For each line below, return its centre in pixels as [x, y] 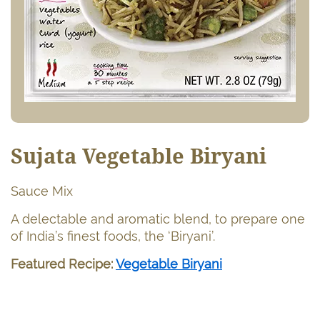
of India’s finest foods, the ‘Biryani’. [113, 236]
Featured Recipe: [63, 264]
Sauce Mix [42, 191]
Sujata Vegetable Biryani [139, 156]
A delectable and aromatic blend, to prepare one [158, 219]
